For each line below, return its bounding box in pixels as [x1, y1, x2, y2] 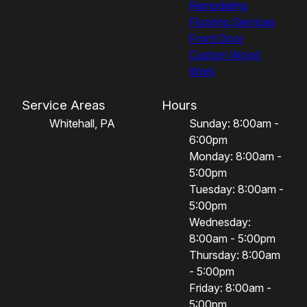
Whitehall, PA [49, 116, 115, 130]
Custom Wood [189, 47, 260, 62]
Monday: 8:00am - [189, 149, 282, 163]
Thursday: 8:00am [189, 247, 280, 262]
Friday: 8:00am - [189, 280, 271, 295]
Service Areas [22, 97, 106, 113]
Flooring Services [189, 14, 275, 29]
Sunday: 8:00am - [189, 116, 279, 130]
